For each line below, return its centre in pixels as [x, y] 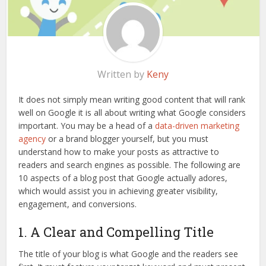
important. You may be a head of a [87, 125]
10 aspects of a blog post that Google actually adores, [123, 178]
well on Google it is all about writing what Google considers [132, 112]
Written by [122, 74]
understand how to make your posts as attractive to [119, 151]
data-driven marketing [197, 125]
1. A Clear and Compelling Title [116, 232]
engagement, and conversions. [78, 204]
